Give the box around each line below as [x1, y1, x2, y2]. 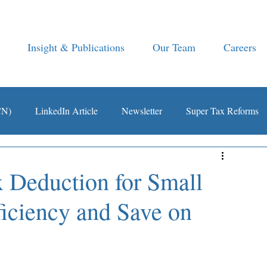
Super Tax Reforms [186, 104, 259, 117]
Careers [223, 40, 256, 54]
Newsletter [122, 104, 162, 117]
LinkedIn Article [35, 104, 98, 117]
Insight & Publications [27, 40, 125, 54]
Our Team [153, 40, 196, 54]
